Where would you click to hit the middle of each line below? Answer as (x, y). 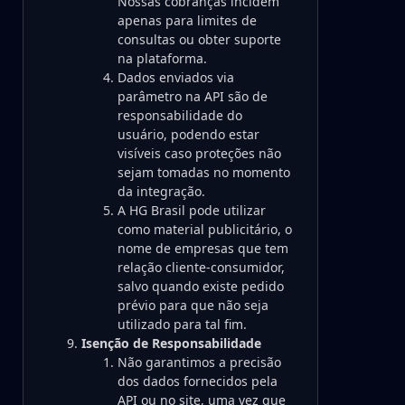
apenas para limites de (187, 20)
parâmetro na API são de (193, 96)
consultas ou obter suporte (199, 39)
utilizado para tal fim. (182, 324)
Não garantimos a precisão (199, 362)
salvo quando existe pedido (201, 286)
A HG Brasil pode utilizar (192, 210)
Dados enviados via (176, 77)
